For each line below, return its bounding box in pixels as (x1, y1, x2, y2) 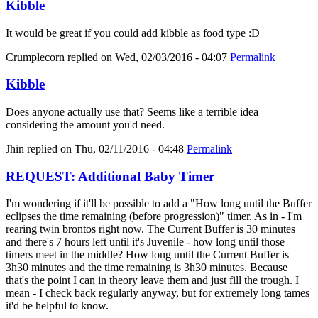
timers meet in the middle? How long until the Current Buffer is (6, 248, 289, 261)
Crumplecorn (6, 50, 65, 63)
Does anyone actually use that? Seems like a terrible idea (6, 106, 258, 119)
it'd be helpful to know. (6, 300, 109, 312)
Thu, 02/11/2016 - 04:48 (75, 143, 184, 155)
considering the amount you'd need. (6, 119, 165, 131)
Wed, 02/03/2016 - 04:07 (115, 50, 227, 63)
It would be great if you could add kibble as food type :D (6, 26, 260, 39)
